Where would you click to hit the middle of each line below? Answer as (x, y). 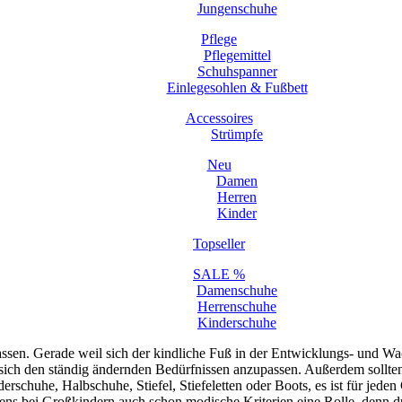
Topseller (219, 244)
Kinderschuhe (237, 323)
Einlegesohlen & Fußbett (237, 87)
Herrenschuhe (237, 306)
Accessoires (219, 118)
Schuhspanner (237, 71)
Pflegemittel (237, 55)
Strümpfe (237, 134)
